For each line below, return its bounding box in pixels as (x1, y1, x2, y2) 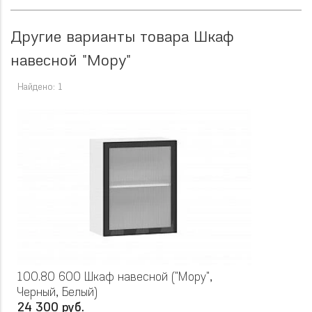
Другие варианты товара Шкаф (10, 30, 234, 47)
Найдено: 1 (17, 83, 63, 93)
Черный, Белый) (17, 287, 97, 299)
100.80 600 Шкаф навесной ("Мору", (17, 272, 212, 284)
